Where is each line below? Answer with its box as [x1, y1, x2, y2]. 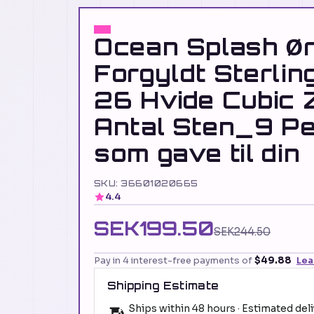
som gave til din [94, 139, 301, 168]
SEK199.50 [94, 217, 214, 241]
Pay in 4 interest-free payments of [94, 254, 254, 267]
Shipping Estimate [107, 279, 219, 293]
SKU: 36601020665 [94, 178, 198, 189]
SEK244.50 [214, 225, 271, 239]
